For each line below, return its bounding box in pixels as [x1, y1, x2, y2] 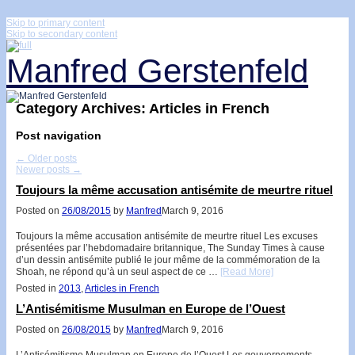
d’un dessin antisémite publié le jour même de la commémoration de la [16, 254, 320, 265]
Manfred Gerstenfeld [6, 52, 308, 90]
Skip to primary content [6, 17, 105, 29]
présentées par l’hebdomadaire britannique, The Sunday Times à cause [16, 242, 325, 254]
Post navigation [16, 128, 101, 142]
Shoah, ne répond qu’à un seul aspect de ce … [16, 265, 220, 277]
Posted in [16, 282, 56, 294]
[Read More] [220, 265, 273, 277]
